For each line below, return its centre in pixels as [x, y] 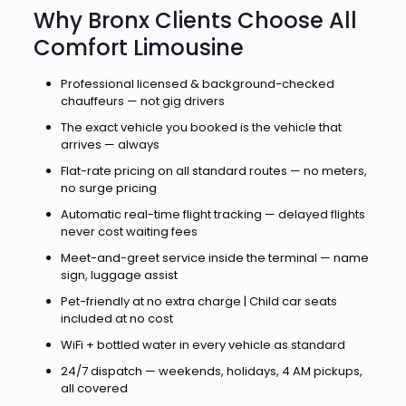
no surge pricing [108, 188]
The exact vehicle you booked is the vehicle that [201, 127]
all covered [94, 388]
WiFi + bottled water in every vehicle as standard [203, 345]
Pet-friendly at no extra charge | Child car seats [198, 301]
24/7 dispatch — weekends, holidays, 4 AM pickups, [211, 371]
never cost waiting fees [129, 232]
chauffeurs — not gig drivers [142, 101]
